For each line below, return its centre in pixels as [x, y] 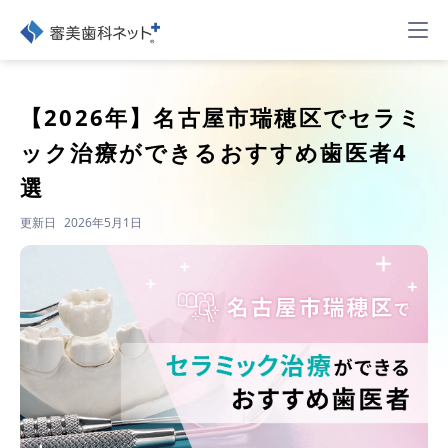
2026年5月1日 [103, 222]
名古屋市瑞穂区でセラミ [288, 117]
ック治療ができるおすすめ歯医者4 [214, 152]
